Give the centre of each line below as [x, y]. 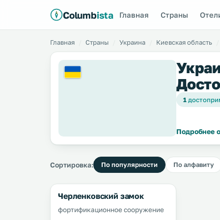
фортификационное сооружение [112, 210]
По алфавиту [194, 165]
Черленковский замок [101, 196]
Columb [80, 15]
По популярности [129, 165]
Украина [132, 42]
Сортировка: [72, 165]
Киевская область [184, 42]
